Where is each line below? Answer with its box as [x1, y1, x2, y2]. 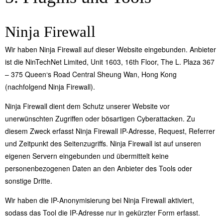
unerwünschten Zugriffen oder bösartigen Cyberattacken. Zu [5, 113, 195, 123]
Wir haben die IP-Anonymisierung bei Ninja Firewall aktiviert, [5, 195, 194, 205]
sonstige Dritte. [5, 175, 52, 186]
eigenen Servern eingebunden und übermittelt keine [5, 150, 169, 161]
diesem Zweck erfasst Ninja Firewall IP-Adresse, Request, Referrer [5, 125, 215, 136]
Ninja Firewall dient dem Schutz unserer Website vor [5, 101, 170, 111]
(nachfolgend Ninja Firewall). [5, 81, 95, 92]
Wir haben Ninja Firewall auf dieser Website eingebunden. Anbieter [5, 44, 216, 54]
